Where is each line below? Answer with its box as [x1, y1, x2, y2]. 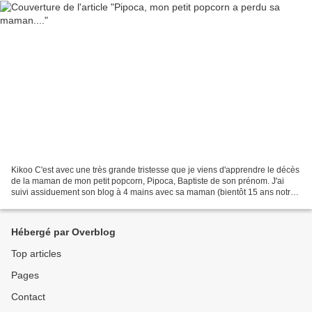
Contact [11, 291, 45, 303]
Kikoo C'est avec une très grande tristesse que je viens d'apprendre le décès [11, 165, 299, 175]
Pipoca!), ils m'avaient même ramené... [11, 198, 157, 209]
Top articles [11, 248, 61, 260]
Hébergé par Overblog [11, 226, 116, 238]
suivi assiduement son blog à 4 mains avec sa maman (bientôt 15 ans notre [11, 187, 295, 198]
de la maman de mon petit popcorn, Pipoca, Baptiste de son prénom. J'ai [11, 176, 284, 187]
